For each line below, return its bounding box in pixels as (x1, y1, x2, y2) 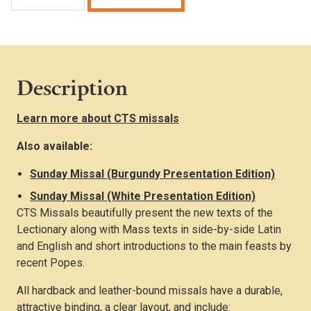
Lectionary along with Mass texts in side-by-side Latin (17, 222, 281, 236)
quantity (10, 50, 62, 65)
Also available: (17, 139, 92, 153)
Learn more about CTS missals (17, 111, 179, 125)
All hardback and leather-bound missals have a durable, (17, 283, 283, 297)
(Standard (10, 14, 71, 28)
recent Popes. (17, 255, 85, 269)
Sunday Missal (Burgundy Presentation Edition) (30, 167, 276, 180)
